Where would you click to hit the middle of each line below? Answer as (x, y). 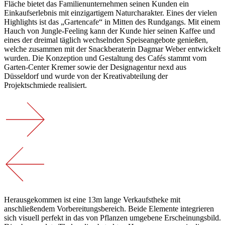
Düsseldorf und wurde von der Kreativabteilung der (86, 76)
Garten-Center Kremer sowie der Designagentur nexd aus (95, 67)
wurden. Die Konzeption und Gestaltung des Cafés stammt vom (105, 58)
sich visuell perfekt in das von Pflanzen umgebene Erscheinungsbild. (113, 218)
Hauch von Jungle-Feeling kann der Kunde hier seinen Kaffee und (109, 31)
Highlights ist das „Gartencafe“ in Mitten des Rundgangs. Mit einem (112, 22)
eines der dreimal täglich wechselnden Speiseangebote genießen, (106, 40)
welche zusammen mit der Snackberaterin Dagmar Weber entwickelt (112, 49)
